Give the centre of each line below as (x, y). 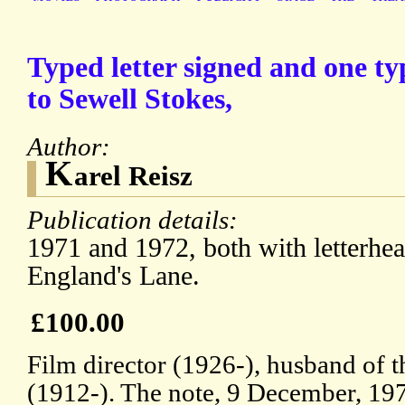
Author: (72, 147)
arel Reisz (133, 176)
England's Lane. (113, 276)
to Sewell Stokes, (130, 99)
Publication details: (136, 220)
